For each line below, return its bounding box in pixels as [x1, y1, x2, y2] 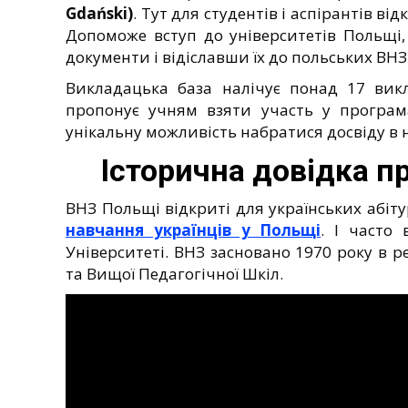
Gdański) [66, 2, 133, 24]
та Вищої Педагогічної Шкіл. [66, 262, 283, 284]
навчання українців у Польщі [66, 219, 321, 240]
